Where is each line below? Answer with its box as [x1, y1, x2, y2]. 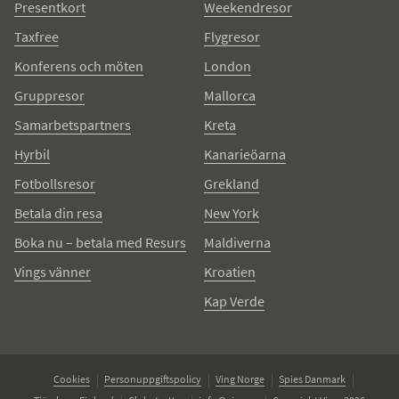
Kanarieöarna [204, 145, 286, 163]
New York [204, 204, 259, 222]
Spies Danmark [279, 372, 346, 386]
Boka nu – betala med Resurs [14, 233, 186, 251]
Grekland [204, 175, 259, 192]
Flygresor [204, 28, 260, 45]
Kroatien [204, 263, 256, 281]
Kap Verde [204, 292, 265, 310]
